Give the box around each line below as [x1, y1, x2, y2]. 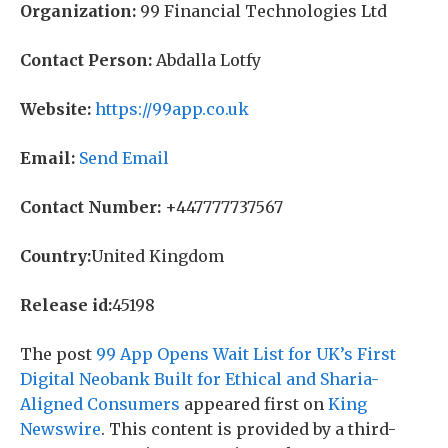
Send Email [79, 148, 169, 168]
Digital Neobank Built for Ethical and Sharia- [20, 369, 379, 389]
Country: [20, 246, 91, 266]
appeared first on [180, 394, 328, 414]
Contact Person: [20, 50, 152, 70]
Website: [20, 99, 91, 119]
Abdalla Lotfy [152, 50, 261, 70]
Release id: [20, 295, 112, 315]
